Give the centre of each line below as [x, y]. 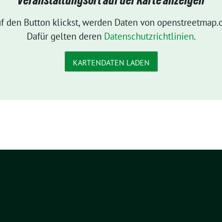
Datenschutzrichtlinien [149, 36]
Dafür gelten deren [65, 36]
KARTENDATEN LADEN [111, 62]
